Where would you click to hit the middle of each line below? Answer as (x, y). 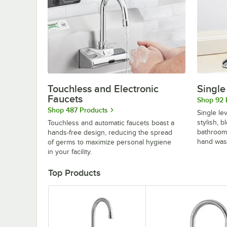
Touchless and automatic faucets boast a (111, 123)
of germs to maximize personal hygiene (109, 142)
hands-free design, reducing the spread (110, 132)
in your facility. (70, 152)
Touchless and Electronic (103, 88)
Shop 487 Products (78, 110)
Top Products (74, 173)
